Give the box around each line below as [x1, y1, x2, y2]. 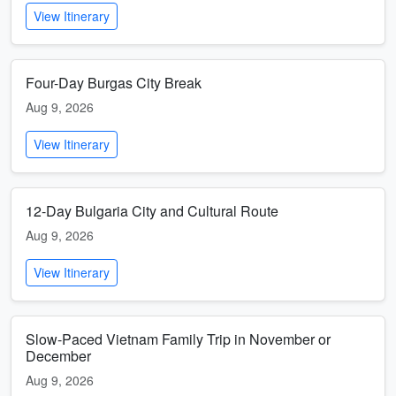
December [26, 346, 91, 366]
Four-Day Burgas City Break [26, 72, 202, 93]
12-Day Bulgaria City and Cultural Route [26, 201, 278, 221]
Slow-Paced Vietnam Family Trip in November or [26, 329, 331, 349]
